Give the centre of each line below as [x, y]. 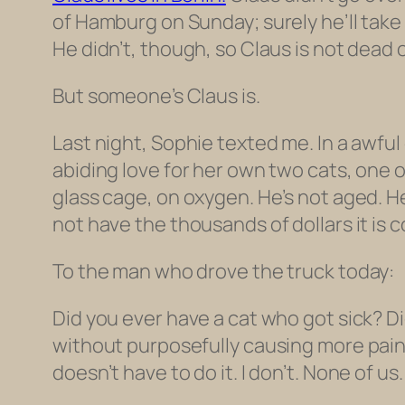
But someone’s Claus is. [156, 95]
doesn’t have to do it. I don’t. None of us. [228, 372]
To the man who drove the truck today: [224, 271]
